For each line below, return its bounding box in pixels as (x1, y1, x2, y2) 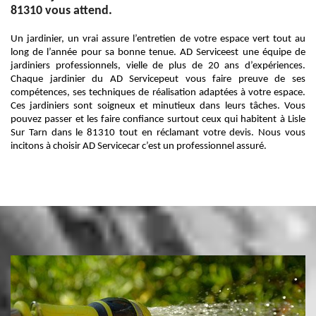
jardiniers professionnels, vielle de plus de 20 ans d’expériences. (11, 61, 305, 71)
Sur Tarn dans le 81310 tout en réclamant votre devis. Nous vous (11, 128, 305, 138)
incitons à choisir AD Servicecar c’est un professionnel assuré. (11, 141, 267, 152)
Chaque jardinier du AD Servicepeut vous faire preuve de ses (11, 74, 305, 85)
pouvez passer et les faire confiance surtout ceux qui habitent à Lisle (11, 114, 305, 125)
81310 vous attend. (11, 4, 112, 18)
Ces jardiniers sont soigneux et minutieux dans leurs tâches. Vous (11, 101, 305, 111)
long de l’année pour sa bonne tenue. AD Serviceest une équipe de (11, 47, 305, 58)
